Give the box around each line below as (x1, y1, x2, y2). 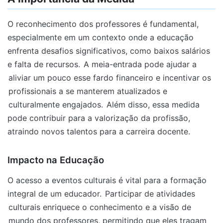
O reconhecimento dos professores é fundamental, (7, 19, 199, 29)
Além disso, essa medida (104, 100, 200, 110)
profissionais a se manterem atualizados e (8, 86, 167, 97)
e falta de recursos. (7, 59, 83, 70)
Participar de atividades (105, 189, 195, 199)
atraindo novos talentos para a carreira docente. (7, 126, 190, 137)
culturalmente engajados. (8, 100, 103, 110)
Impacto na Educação (7, 154, 104, 166)
